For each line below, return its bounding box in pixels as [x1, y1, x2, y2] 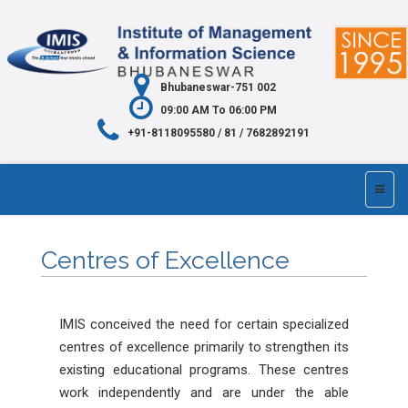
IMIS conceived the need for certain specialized [59, 316, 349, 332]
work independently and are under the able [59, 384, 349, 401]
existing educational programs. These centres [59, 362, 349, 378]
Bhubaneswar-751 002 [160, 81, 276, 94]
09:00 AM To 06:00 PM [159, 104, 277, 117]
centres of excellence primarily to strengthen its [59, 339, 349, 355]
